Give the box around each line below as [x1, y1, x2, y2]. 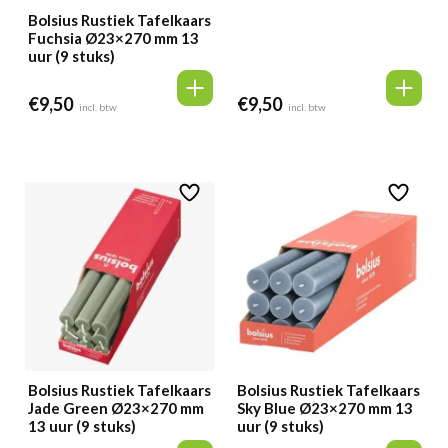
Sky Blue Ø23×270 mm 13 [237, 398, 413, 417]
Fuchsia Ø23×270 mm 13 [28, 28, 199, 47]
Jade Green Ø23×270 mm [28, 398, 204, 417]
